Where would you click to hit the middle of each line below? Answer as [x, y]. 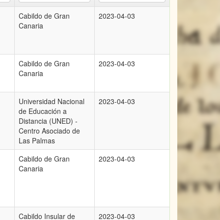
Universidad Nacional [52, 101]
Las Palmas [37, 140]
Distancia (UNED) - [48, 121]
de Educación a [43, 111]
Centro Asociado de [49, 131]
